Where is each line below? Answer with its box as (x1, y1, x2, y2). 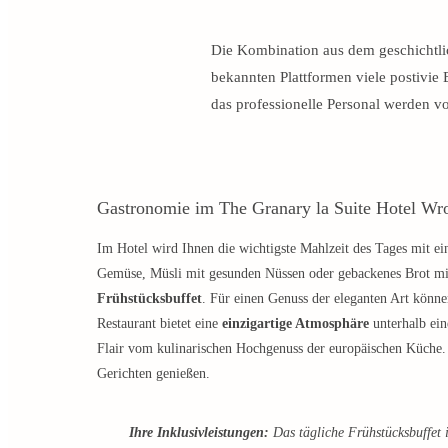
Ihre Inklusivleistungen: (129, 425, 269, 441)
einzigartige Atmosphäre (222, 316, 369, 332)
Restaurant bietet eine (97, 316, 222, 332)
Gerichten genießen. (97, 366, 210, 382)
